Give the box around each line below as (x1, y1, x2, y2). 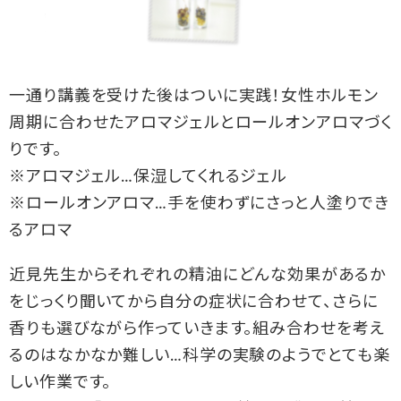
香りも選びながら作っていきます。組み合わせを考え (9, 321, 385, 339)
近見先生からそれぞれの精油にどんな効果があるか (9, 268, 386, 286)
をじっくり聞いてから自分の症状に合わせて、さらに (9, 294, 379, 312)
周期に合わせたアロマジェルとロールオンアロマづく (9, 115, 392, 133)
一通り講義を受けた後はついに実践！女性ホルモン (9, 89, 379, 107)
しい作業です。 (9, 375, 112, 393)
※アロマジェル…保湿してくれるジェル (9, 169, 288, 187)
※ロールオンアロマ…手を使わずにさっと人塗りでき (9, 196, 389, 214)
